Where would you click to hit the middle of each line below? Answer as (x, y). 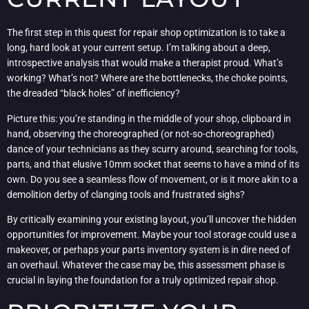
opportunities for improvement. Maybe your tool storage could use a (152, 234)
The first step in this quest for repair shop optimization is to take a (146, 33)
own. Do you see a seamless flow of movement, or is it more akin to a (152, 179)
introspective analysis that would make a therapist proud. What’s (145, 63)
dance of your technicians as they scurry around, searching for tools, (152, 149)
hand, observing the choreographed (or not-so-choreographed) (141, 133)
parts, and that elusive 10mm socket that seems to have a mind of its (153, 164)
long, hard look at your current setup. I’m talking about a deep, (139, 48)
